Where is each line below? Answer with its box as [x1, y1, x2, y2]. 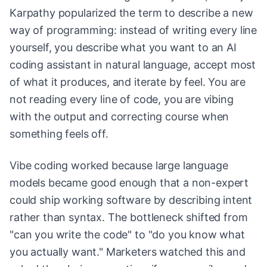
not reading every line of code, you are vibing [10, 93, 234, 106]
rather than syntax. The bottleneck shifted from [10, 211, 248, 224]
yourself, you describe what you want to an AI [10, 41, 237, 54]
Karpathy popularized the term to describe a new [10, 7, 253, 20]
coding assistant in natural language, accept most [10, 58, 256, 72]
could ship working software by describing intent [10, 194, 253, 207]
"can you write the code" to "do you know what [10, 228, 245, 241]
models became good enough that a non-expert [10, 176, 249, 190]
